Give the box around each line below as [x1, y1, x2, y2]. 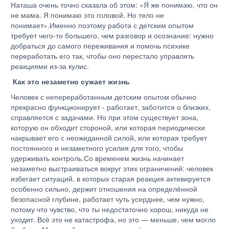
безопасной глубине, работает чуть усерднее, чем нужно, [11, 194, 204, 204]
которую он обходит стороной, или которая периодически [11, 122, 205, 132]
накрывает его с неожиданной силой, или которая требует [11, 132, 207, 143]
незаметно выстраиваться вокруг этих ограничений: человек [11, 163, 213, 173]
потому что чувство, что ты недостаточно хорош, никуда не [11, 204, 209, 214]
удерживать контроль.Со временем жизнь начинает [11, 153, 184, 163]
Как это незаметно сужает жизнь [13, 76, 132, 86]
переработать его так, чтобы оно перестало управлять [11, 51, 194, 61]
